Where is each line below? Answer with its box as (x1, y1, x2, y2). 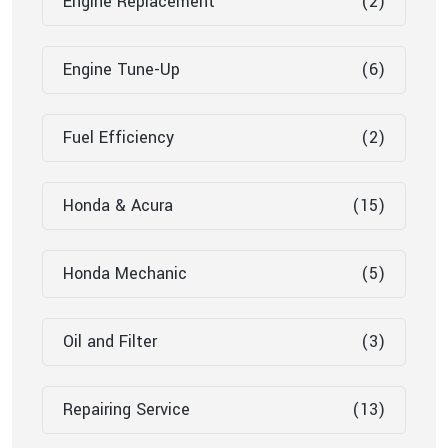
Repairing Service (63, 398, 190, 422)
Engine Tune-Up (63, 58, 180, 82)
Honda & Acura (63, 194, 173, 218)
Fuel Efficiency (63, 126, 174, 150)
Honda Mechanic (63, 262, 187, 286)
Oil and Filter (63, 330, 157, 354)
